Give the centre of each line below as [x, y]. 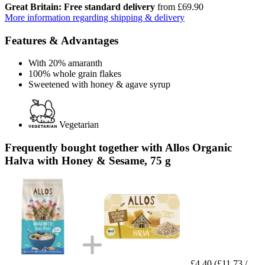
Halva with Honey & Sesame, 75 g [88, 160]
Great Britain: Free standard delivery [80, 7]
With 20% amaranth [65, 63]
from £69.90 [179, 7]
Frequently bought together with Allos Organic [118, 147]
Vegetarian [79, 125]
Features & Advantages [62, 40]
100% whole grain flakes [75, 74]
